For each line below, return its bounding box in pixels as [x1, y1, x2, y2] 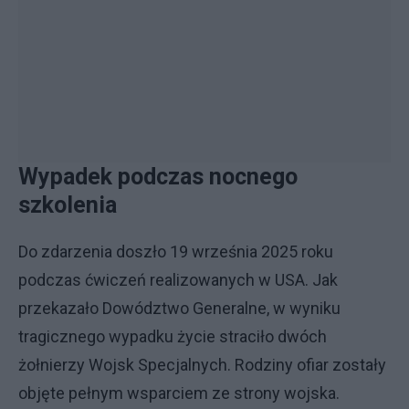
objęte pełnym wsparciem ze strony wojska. [18, 383, 340, 403]
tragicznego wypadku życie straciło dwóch [18, 327, 327, 346]
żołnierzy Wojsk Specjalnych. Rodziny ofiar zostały [18, 355, 386, 374]
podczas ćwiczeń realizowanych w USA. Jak [18, 270, 338, 289]
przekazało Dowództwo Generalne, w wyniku [18, 299, 341, 318]
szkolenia [18, 192, 117, 218]
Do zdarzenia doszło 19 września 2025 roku [18, 242, 333, 261]
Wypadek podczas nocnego [18, 163, 298, 190]
